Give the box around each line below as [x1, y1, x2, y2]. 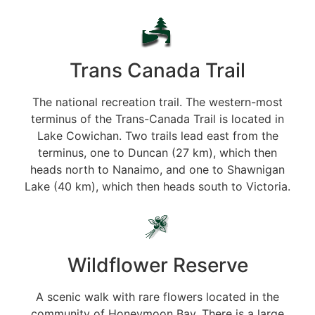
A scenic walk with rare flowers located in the [36, 289, 279, 304]
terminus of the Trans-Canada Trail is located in [31, 111, 284, 126]
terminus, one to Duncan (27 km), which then [38, 145, 277, 160]
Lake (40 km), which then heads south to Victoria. [25, 179, 290, 193]
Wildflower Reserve [67, 252, 248, 277]
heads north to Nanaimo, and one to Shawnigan [30, 162, 285, 176]
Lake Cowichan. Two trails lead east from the [37, 128, 278, 143]
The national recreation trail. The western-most [32, 94, 283, 109]
